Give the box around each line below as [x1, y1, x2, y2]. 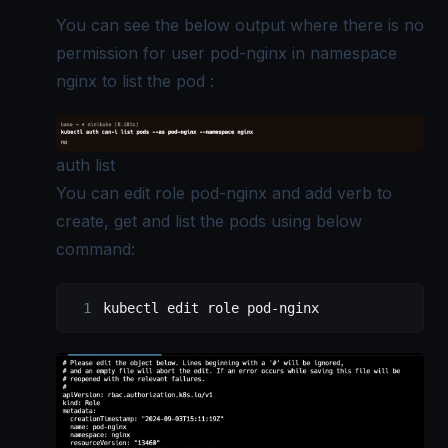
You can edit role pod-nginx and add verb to [56, 183, 392, 203]
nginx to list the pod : [56, 70, 214, 91]
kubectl [103, 300, 159, 316]
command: [56, 239, 135, 259]
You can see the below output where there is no [56, 14, 424, 35]
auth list [56, 155, 115, 175]
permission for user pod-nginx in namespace [56, 42, 397, 63]
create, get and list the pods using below [56, 211, 362, 231]
